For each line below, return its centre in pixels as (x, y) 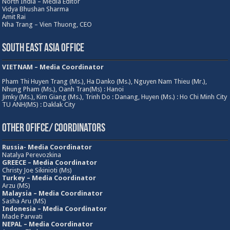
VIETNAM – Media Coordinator (53, 67)
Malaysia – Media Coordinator (53, 194)
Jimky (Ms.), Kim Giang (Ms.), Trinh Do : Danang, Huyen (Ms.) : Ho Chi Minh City (115, 97)
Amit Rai (14, 17)
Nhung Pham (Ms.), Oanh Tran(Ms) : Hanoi (63, 89)
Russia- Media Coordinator (47, 147)
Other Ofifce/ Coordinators (54, 129)
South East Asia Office (43, 49)
